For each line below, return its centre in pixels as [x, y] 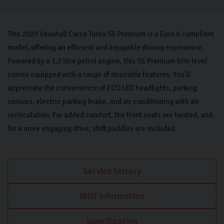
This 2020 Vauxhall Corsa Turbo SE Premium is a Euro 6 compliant [111, 34]
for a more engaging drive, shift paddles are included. [92, 128]
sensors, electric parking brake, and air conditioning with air [103, 101]
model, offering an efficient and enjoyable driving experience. [105, 47]
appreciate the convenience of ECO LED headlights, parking [102, 88]
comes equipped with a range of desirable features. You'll [99, 74]
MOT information [112, 196]
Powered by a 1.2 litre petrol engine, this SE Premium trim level [107, 61]
